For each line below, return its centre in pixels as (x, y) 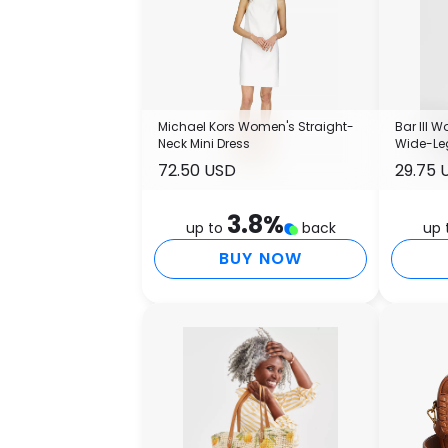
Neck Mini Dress (204, 144)
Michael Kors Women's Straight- (256, 127)
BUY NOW (260, 259)
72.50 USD (197, 171)
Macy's (417, 161)
